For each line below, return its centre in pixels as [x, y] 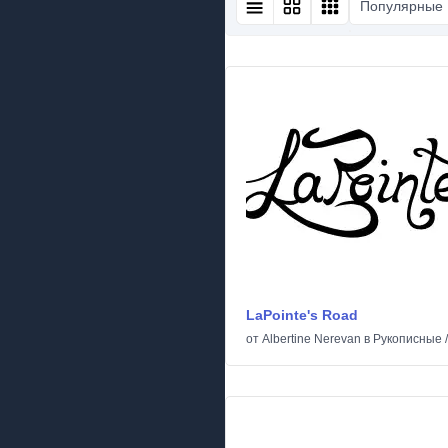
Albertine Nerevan [311, 339]
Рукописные [407, 339]
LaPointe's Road [302, 315]
